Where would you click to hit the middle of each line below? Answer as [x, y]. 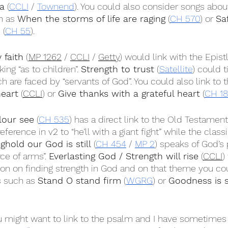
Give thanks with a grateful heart [129, 93]
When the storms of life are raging [91, 19]
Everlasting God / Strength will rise [124, 156]
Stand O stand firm [79, 180]
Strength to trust [118, 69]
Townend [56, 6]
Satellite [176, 69]
